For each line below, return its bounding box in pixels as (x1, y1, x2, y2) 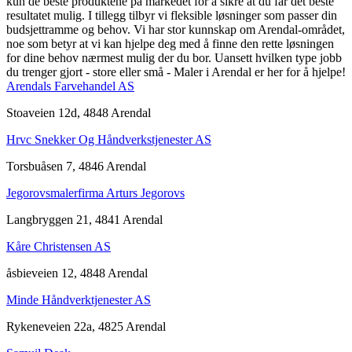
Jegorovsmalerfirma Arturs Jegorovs (6, 185, 185, 200)
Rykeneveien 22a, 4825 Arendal (6, 319, 166, 333)
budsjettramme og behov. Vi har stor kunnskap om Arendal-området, (6, 22, 345, 36)
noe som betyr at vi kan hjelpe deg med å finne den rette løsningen (6, 36, 334, 50)
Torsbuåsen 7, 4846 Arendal (6, 159, 146, 173)
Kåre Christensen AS (6, 239, 111, 253)
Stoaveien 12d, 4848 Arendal (6, 105, 151, 119)
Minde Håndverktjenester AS (6, 292, 151, 306)
